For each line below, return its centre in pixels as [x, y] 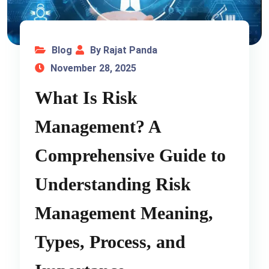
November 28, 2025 [94, 68]
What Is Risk [86, 97]
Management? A [98, 126]
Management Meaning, [124, 213]
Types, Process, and [110, 241]
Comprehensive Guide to [131, 155]
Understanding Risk [113, 184]
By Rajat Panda [124, 50]
